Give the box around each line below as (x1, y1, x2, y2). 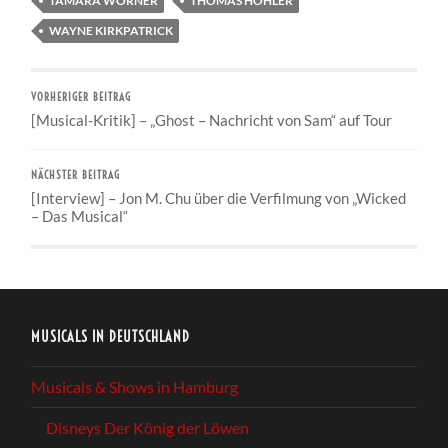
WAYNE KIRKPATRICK (49, 22, 174, 38)
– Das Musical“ (31, 206, 129, 225)
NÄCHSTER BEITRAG (31, 168, 121, 182)
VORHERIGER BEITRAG (31, 90, 132, 104)
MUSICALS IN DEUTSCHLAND (31, 327, 191, 346)
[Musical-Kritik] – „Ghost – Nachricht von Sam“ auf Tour (31, 110, 393, 129)
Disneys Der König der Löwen (46, 417, 250, 437)
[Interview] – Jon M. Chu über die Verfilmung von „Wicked (31, 188, 407, 207)
